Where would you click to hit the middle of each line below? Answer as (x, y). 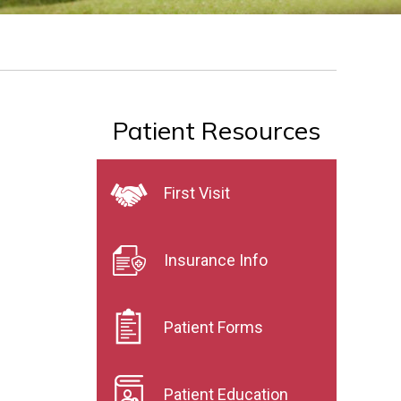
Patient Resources (217, 130)
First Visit (197, 193)
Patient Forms (213, 327)
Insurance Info (216, 260)
